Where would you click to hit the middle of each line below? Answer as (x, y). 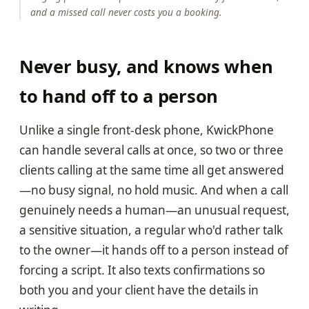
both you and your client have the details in (139, 290)
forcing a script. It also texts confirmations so (142, 270)
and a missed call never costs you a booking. (126, 12)
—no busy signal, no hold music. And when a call (154, 190)
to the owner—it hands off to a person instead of (154, 250)
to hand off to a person (119, 97)
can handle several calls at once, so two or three (151, 150)
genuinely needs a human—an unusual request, (154, 210)
